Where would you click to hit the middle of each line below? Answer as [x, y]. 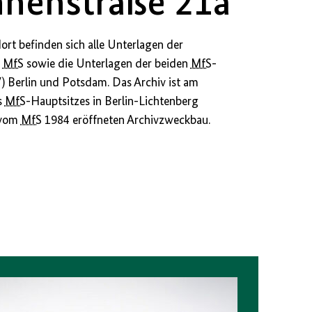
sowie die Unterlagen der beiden [107, 64]
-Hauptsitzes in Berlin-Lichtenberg [112, 102]
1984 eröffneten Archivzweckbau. [126, 121]
